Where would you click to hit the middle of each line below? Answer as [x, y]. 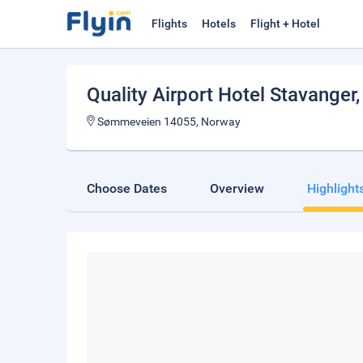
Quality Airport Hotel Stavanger [221, 95]
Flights [169, 23]
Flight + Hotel [285, 23]
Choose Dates [127, 188]
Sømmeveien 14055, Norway [168, 122]
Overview [237, 188]
